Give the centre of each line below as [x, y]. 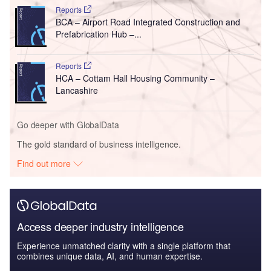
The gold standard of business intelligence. [99, 144]
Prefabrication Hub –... [98, 34]
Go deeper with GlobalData [68, 125]
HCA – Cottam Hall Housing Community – [135, 78]
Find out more [45, 164]
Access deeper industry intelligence [100, 227]
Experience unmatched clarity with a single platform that [124, 246]
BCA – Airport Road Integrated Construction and [148, 22]
